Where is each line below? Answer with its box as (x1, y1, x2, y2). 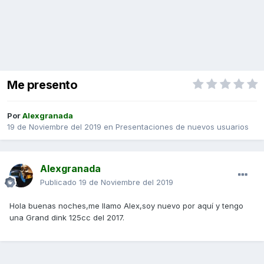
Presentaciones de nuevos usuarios (115, 122, 249, 132)
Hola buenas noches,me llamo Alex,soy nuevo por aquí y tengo (9, 201, 243, 211)
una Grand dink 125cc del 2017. (9, 213, 124, 223)
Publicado (40, 177, 79, 187)
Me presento (7, 78, 78, 93)
